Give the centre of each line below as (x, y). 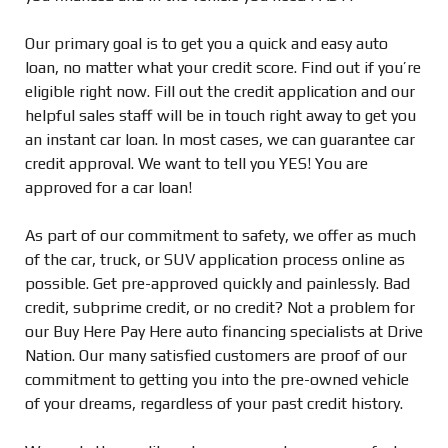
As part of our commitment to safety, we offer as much (220, 235)
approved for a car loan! (108, 187)
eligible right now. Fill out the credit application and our (220, 91)
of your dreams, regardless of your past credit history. (214, 403)
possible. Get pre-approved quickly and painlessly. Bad (217, 283)
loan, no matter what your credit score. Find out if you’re (223, 67)
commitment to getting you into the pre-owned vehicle (217, 379)
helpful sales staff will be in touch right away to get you (220, 115)
